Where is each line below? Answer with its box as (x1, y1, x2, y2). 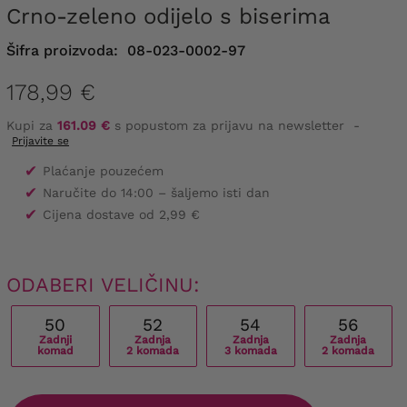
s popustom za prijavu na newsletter (110, 118, 344, 134)
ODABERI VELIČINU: (6, 273, 200, 297)
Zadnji (38, 333, 72, 347)
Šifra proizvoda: (6, 41, 118, 59)
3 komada (223, 344, 277, 358)
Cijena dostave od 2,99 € (43, 207, 200, 223)
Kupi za (6, 118, 57, 134)
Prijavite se (12, 134, 69, 148)
